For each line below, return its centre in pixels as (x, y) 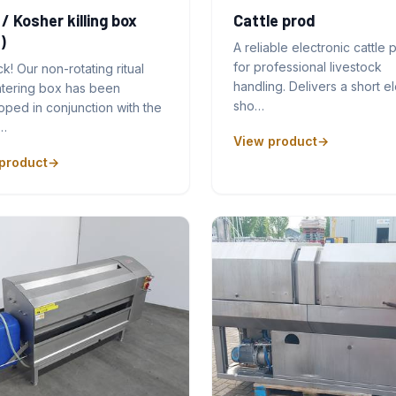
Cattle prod (274, 20)
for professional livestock (307, 66)
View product (275, 141)
